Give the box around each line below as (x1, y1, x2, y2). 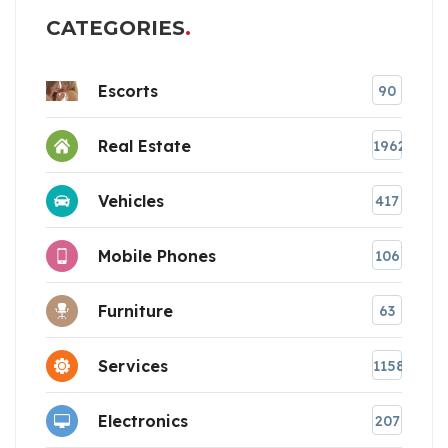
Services (98, 355, 168, 376)
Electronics (98, 410, 188, 431)
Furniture (98, 300, 173, 321)
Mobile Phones (98, 245, 216, 266)
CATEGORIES (46, 16, 185, 41)
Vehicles (98, 190, 164, 211)
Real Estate (98, 135, 191, 156)
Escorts (98, 80, 158, 101)
